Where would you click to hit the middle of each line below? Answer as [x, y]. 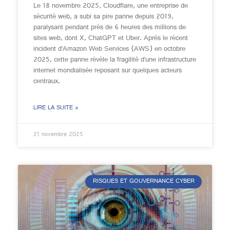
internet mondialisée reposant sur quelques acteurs [108, 71]
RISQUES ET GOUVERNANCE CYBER [143, 182]
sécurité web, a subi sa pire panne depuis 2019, [103, 17]
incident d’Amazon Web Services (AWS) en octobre [109, 49]
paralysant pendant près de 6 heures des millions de [110, 28]
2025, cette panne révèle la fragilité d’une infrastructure [115, 60]
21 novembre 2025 [58, 135]
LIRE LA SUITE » [56, 108]
